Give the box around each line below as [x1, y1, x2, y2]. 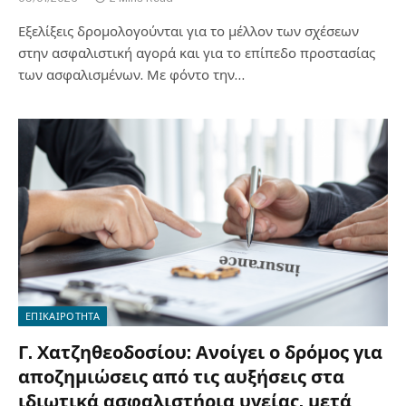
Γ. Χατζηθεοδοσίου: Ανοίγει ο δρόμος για [18, 342, 382, 363]
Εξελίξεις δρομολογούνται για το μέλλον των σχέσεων [18, 23, 359, 39]
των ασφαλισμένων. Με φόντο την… [18, 66, 245, 82]
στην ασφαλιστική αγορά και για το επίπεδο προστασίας [18, 44, 375, 61]
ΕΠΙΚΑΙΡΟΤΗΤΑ [25, 311, 100, 322]
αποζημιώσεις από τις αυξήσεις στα [18, 366, 344, 388]
